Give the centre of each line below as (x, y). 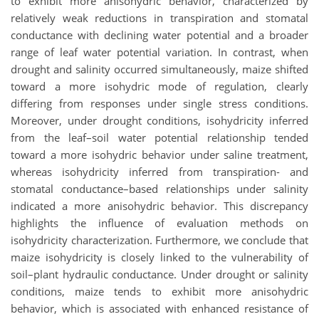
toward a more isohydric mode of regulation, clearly (159, 86)
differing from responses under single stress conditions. (159, 103)
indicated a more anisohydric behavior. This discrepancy (159, 205)
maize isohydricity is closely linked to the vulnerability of (159, 257)
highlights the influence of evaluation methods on (159, 223)
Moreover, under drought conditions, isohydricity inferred (159, 120)
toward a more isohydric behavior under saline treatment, (159, 154)
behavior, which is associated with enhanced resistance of (159, 308)
